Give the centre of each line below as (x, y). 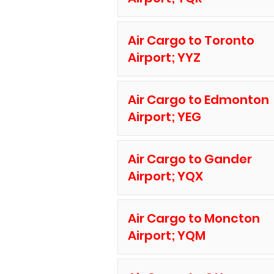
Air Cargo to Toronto (191, 40)
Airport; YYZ (164, 57)
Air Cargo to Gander (190, 159)
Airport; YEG (164, 117)
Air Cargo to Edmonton (198, 100)
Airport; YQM (166, 235)
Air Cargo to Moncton (194, 218)
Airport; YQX (165, 176)
